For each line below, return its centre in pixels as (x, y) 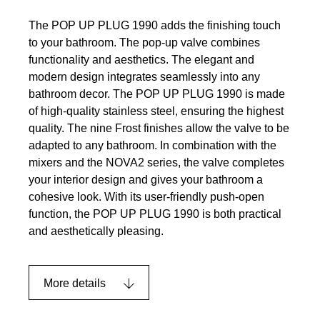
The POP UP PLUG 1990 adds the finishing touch (155, 25)
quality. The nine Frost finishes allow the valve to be (159, 128)
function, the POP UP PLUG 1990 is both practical (155, 214)
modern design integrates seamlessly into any (144, 76)
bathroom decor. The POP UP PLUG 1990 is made (157, 94)
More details (75, 283)
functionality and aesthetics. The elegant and (141, 59)
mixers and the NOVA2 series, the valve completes (156, 162)
